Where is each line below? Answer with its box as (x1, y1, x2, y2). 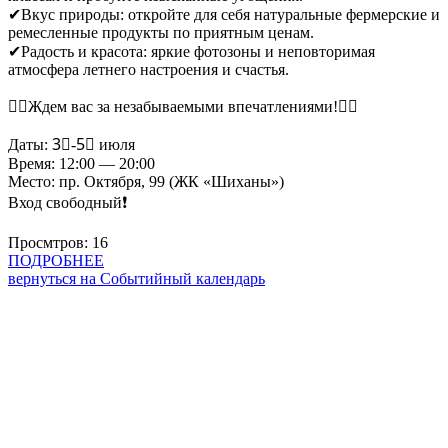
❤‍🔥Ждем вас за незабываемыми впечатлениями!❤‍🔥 (8, 97, 358, 115)
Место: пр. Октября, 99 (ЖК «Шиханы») (8, 172, 284, 190)
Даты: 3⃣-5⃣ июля (8, 135, 135, 153)
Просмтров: (8, 233, 88, 251)
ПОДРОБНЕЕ (8, 251, 104, 269)
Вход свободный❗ (8, 193, 127, 211)
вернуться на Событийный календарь (8, 269, 265, 287)
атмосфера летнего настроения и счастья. (8, 60, 289, 78)
